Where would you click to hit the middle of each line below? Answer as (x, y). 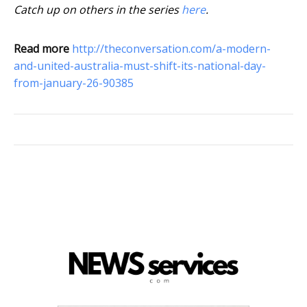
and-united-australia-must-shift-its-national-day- (140, 66)
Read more (41, 49)
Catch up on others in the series (98, 10)
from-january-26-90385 (74, 83)
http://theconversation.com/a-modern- (171, 49)
